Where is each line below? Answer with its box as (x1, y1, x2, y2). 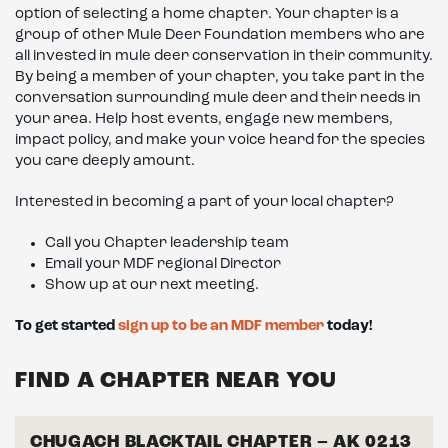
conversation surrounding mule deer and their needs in (15, 91, 421, 107)
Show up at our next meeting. (45, 278, 259, 294)
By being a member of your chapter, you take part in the (15, 70, 425, 86)
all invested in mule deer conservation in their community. (15, 49, 433, 65)
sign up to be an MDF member (118, 319, 324, 335)
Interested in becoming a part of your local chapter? (15, 195, 394, 211)
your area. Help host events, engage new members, (15, 112, 393, 128)
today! (324, 319, 373, 335)
